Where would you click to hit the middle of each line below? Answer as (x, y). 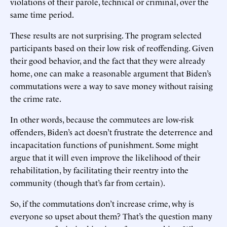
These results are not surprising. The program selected (106, 35)
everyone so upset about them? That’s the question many (111, 216)
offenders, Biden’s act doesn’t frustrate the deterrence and (111, 131)
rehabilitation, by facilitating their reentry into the (99, 169)
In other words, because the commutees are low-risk (102, 119)
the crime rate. (36, 98)
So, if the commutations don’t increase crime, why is (102, 203)
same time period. (42, 14)
